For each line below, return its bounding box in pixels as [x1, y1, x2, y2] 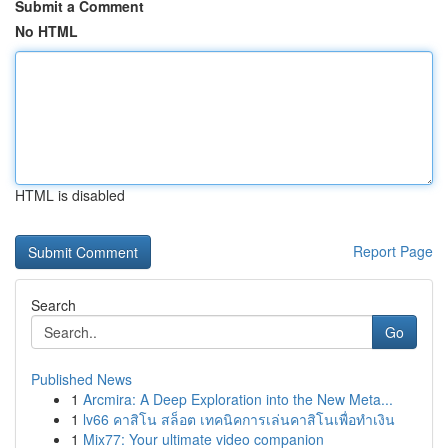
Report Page [353, 241, 433, 261]
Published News [31, 369, 132, 389]
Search [31, 295, 76, 315]
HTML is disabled [15, 185, 125, 205]
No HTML [15, 21, 78, 41]
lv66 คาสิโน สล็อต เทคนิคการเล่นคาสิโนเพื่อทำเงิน [83, 409, 395, 429]
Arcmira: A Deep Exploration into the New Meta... [83, 389, 393, 409]
